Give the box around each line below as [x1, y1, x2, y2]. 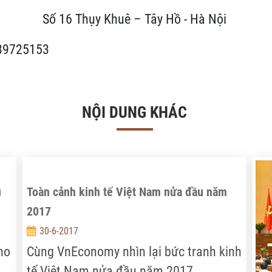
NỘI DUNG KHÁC [82, 103, 187, 121]
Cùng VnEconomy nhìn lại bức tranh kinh [27, 244, 242, 259]
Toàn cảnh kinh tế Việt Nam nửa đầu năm [27, 185, 228, 199]
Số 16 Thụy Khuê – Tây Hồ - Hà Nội [42, 12, 226, 27]
